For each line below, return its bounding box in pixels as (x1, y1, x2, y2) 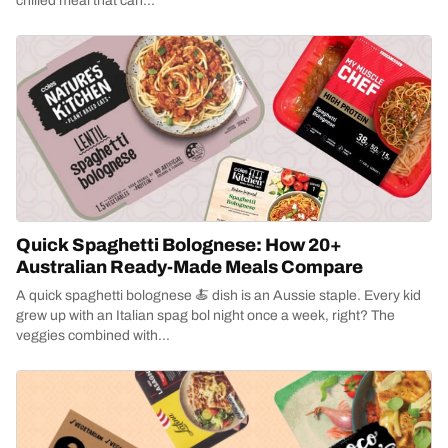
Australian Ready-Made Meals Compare (16, 257, 363, 277)
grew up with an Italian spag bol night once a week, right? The (16, 308, 395, 323)
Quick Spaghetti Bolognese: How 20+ (16, 235, 342, 255)
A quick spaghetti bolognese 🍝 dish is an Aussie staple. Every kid (16, 288, 421, 303)
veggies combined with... (16, 328, 170, 343)
